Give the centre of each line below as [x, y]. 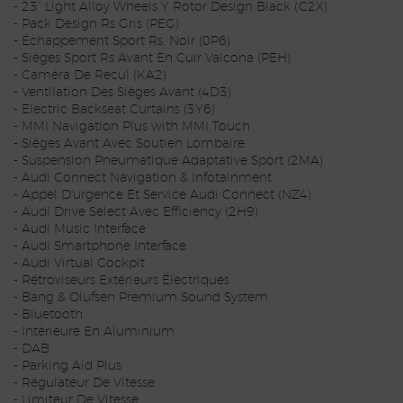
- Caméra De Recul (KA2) [90, 76]
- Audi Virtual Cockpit [79, 264]
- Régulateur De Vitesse [84, 384]
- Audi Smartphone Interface [100, 247]
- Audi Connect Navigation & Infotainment [143, 179]
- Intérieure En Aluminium [94, 332]
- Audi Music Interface [80, 230]
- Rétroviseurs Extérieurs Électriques [121, 281]
